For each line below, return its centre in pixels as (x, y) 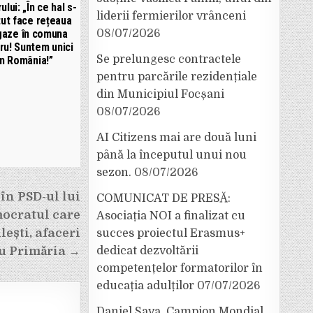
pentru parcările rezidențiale (177, 77)
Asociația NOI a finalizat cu (171, 216)
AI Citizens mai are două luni (176, 138)
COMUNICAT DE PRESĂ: (163, 198)
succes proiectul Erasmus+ (171, 233)
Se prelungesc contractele (169, 59)
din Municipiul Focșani (160, 94)
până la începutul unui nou (172, 155)
